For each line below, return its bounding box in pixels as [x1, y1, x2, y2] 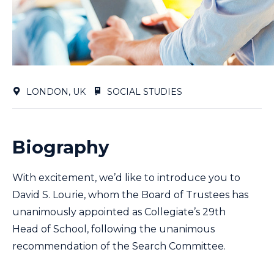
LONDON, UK [24, 86, 86, 97]
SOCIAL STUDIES [105, 86, 182, 97]
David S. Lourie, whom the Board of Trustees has [12, 188, 248, 201]
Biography [12, 136, 109, 158]
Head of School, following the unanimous [12, 223, 215, 235]
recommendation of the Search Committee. [12, 240, 228, 252]
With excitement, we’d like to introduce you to [12, 171, 240, 183]
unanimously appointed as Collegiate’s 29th [12, 206, 226, 218]
